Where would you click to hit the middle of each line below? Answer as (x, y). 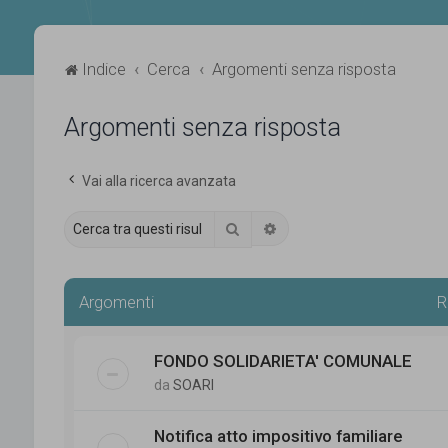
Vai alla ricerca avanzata (158, 180)
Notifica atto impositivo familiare (277, 435)
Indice (103, 68)
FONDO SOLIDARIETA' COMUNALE (282, 360)
